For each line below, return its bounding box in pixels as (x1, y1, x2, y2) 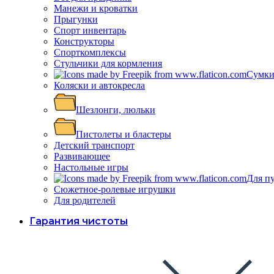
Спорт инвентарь (54, 25, 126, 35)
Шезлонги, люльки (76, 105, 155, 115)
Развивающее (54, 151, 110, 161)
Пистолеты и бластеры (76, 129, 171, 139)
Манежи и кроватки (54, 3, 138, 13)
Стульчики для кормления (54, 58, 162, 68)
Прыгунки (54, 14, 98, 24)
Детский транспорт (54, 140, 135, 150)
